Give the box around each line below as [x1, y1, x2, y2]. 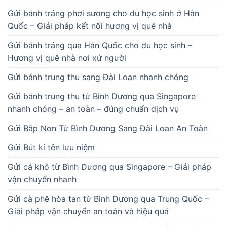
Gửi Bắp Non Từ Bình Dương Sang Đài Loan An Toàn [8, 123, 208, 133]
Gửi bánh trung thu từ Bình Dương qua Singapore [8, 91, 196, 101]
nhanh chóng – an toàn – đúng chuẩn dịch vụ [8, 103, 179, 114]
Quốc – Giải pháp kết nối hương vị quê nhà [8, 20, 172, 31]
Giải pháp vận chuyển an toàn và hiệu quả [8, 206, 169, 216]
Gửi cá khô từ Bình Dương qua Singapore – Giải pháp [8, 161, 211, 172]
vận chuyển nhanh [8, 174, 77, 184]
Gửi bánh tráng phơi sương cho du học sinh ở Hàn [8, 8, 199, 18]
